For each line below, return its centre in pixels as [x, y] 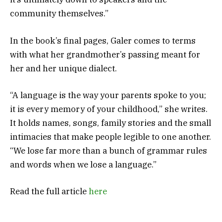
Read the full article [49, 191]
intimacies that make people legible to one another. [111, 137]
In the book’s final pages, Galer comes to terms [103, 40]
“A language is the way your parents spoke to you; [108, 95]
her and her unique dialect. [63, 68]
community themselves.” [59, 14]
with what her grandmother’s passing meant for [105, 54]
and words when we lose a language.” [83, 164]
